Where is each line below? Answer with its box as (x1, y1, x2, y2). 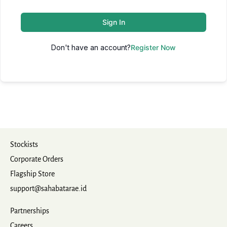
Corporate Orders (10, 155, 63, 163)
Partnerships (10, 207, 49, 215)
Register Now (131, 43, 176, 52)
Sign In (102, 18, 125, 26)
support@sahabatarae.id (10, 184, 87, 193)
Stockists (10, 140, 38, 148)
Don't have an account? (51, 43, 131, 52)
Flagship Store (10, 170, 55, 178)
